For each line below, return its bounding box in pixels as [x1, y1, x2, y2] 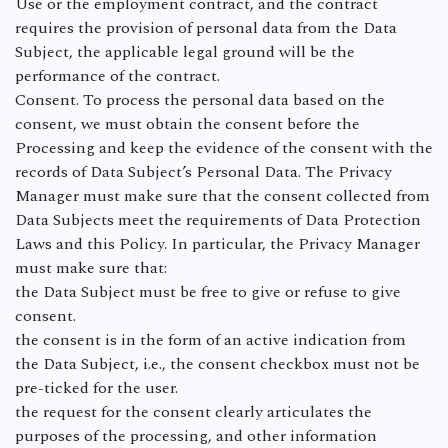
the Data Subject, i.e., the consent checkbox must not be [15, 352, 420, 376]
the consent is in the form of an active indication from [15, 328, 406, 352]
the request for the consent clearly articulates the [15, 400, 372, 424]
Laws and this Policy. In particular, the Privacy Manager [15, 232, 420, 256]
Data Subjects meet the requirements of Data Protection [15, 208, 421, 232]
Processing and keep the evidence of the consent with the [15, 136, 433, 160]
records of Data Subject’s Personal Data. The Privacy [15, 160, 392, 184]
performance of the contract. [15, 64, 220, 88]
